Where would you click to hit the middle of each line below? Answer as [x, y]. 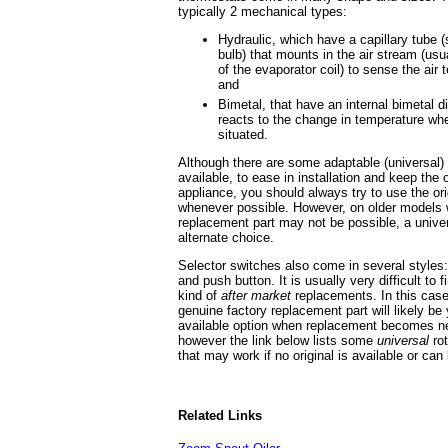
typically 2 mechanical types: [262, 11]
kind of [199, 295]
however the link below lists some [277, 340]
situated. [243, 134]
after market [256, 295]
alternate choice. [226, 237]
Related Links [220, 416]
